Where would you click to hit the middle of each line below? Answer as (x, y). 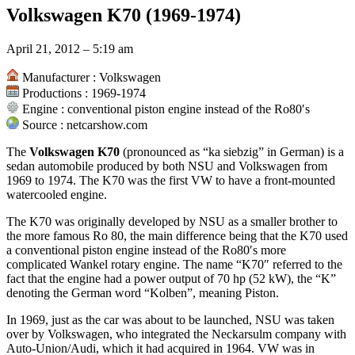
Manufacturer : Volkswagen (90, 78)
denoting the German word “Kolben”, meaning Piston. (143, 293)
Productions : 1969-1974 (82, 94)
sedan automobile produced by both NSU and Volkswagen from (167, 166)
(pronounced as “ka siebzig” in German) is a (232, 152)
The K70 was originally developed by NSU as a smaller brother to (172, 222)
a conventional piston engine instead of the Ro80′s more (146, 250)
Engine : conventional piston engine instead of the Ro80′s (164, 109)
